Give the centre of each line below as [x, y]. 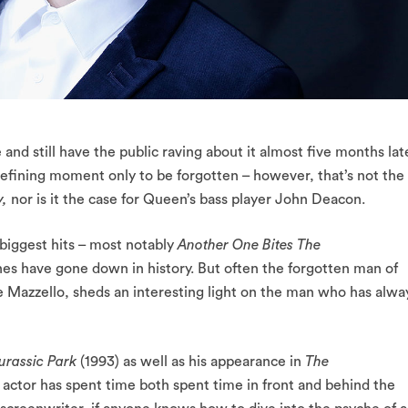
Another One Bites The [249, 245]
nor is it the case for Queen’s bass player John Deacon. [188, 200]
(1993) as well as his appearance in [193, 362]
